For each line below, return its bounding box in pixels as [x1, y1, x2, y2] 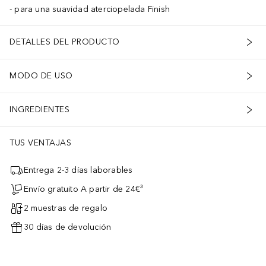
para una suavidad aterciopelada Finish [14, 4, 170, 14]
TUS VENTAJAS [9, 137, 71, 148]
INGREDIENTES [9, 104, 69, 115]
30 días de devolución [24, 222, 112, 233]
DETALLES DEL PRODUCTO [9, 37, 120, 47]
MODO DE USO [9, 71, 73, 81]
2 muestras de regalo [24, 203, 107, 214]
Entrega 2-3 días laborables [24, 165, 133, 176]
